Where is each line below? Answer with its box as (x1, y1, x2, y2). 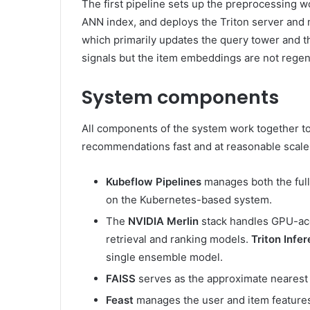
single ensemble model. (106, 250, 223, 264)
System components (82, 84, 279, 111)
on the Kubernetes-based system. (106, 192, 272, 206)
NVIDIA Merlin (128, 214, 199, 228)
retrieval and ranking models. (106, 232, 251, 246)
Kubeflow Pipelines (106, 174, 201, 188)
